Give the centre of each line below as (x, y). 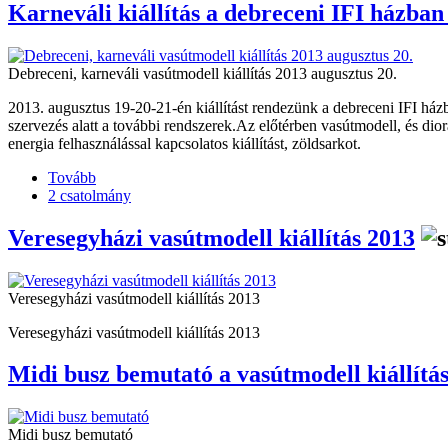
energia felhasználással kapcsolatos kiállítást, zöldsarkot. (184, 143)
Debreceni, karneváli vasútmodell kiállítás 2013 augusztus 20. (202, 73)
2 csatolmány (89, 195)
